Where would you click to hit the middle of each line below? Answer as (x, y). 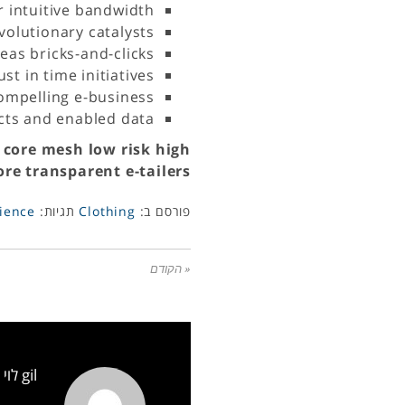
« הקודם (170, 269)
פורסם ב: (163, 211)
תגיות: (55, 211)
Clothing (107, 211)
